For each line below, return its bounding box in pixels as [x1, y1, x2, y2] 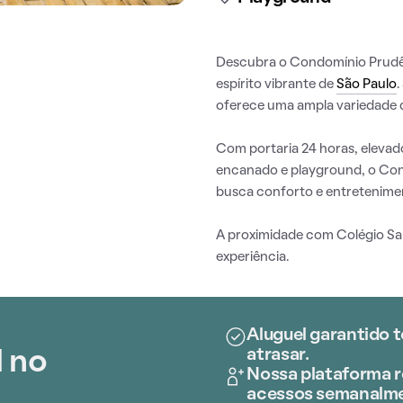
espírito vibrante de [216, 78, 336, 91]
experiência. [216, 251, 289, 264]
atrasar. [246, 347, 309, 363]
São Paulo [336, 78, 397, 91]
